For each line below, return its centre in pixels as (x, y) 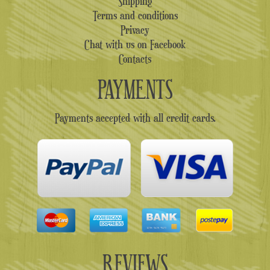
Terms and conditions (135, 15)
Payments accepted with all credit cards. (135, 117)
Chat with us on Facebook (135, 44)
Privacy (135, 29)
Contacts (135, 58)
